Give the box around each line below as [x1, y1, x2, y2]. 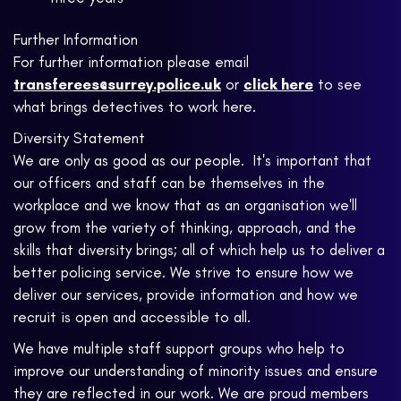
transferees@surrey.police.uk [13, 75, 221, 94]
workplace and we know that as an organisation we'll [13, 196, 357, 215]
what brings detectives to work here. [13, 98, 256, 116]
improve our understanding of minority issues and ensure [13, 362, 378, 380]
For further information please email [13, 53, 249, 72]
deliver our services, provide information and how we [13, 286, 358, 304]
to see [313, 75, 362, 94]
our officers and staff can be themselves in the [13, 174, 325, 192]
